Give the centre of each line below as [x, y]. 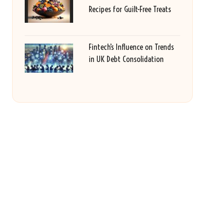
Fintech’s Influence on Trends [131, 47]
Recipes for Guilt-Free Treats [130, 9]
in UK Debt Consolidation [126, 59]
